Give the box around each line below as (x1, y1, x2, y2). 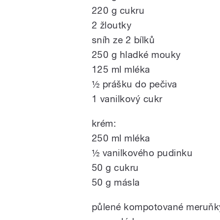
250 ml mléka (92, 132, 150, 143)
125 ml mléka (92, 63, 150, 75)
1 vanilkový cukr (92, 93, 163, 104)
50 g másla (92, 176, 140, 188)
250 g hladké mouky (92, 49, 181, 60)
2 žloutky (92, 19, 132, 30)
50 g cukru (92, 162, 139, 173)
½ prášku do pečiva (92, 78, 177, 89)
